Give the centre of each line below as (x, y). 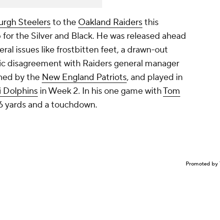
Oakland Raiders (110, 22)
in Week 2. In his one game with (100, 91)
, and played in (155, 77)
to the (64, 22)
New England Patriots (84, 77)
